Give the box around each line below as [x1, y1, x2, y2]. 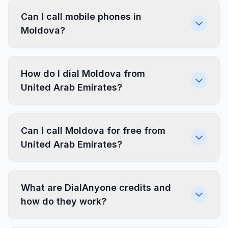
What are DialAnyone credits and [21, 182, 171, 193]
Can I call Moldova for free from [21, 125, 165, 136]
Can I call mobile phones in [21, 11, 141, 22]
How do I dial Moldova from [21, 68, 145, 79]
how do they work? [21, 196, 106, 207]
